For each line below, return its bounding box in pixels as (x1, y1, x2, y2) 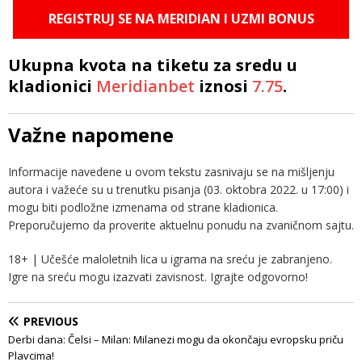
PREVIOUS (23, 313, 78, 329)
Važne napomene (8, 120, 174, 148)
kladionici (8, 74, 96, 97)
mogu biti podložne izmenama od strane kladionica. (8, 199, 278, 215)
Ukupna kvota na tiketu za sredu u (8, 53, 297, 76)
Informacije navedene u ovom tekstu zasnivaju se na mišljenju (8, 163, 335, 179)
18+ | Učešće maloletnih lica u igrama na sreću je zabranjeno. (8, 250, 332, 267)
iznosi (195, 74, 252, 97)
